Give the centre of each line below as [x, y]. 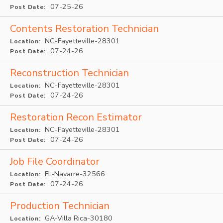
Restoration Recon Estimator [76, 117]
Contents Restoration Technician [84, 29]
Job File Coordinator [55, 162]
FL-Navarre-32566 [74, 174]
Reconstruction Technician [69, 73]
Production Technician [60, 206]
